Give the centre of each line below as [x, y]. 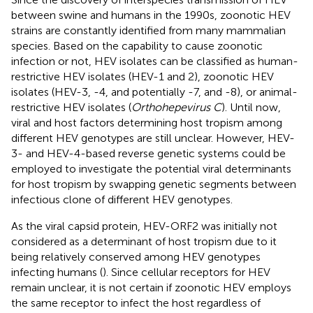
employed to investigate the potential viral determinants [151, 168]
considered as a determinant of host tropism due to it [144, 241]
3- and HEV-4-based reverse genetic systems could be [148, 153]
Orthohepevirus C [176, 107]
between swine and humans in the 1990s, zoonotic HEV [151, 15]
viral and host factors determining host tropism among [147, 122]
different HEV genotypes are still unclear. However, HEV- [153, 138]
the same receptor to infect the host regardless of [136, 303]
